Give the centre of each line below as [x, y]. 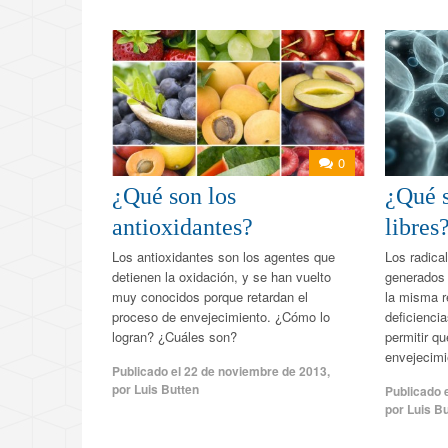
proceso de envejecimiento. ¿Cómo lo [221, 316]
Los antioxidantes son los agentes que [223, 256]
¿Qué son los [174, 195]
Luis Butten [166, 388]
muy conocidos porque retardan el [210, 296]
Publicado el [148, 370]
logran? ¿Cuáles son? [174, 336]
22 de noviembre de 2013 [255, 370]
